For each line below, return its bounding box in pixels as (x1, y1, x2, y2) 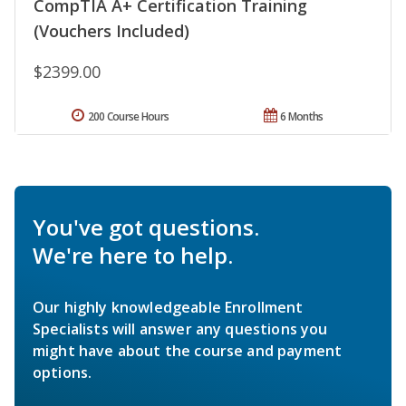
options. (33, 362, 92, 382)
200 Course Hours (87, 108, 169, 124)
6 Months (280, 108, 324, 124)
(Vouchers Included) (34, 19, 189, 42)
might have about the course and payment (33, 340, 343, 361)
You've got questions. (33, 211, 259, 242)
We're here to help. (33, 239, 233, 270)
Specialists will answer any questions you (33, 318, 328, 339)
